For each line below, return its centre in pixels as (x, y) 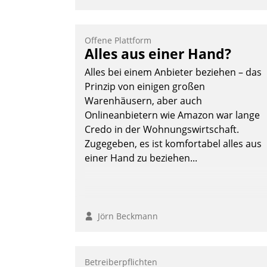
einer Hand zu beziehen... (141, 158)
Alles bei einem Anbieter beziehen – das (173, 72)
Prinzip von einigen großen (145, 87)
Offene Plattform (118, 41)
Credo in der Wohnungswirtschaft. (162, 130)
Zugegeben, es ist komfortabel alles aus (173, 144)
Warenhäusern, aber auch (143, 101)
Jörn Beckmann (125, 216)
